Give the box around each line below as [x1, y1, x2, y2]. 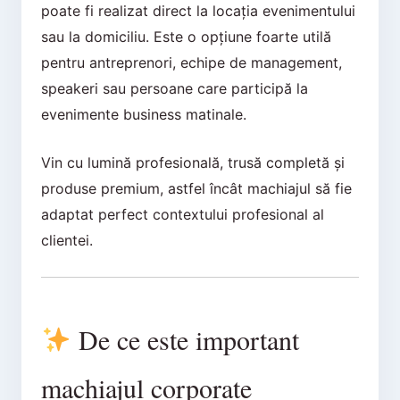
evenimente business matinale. [40, 104, 246, 123]
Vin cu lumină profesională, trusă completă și [40, 154, 345, 172]
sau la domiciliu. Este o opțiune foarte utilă [40, 27, 331, 46]
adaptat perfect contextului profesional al [40, 205, 324, 224]
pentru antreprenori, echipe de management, [40, 53, 342, 71]
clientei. [40, 231, 93, 250]
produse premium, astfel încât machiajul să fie [40, 179, 352, 198]
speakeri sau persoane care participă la [40, 79, 308, 97]
